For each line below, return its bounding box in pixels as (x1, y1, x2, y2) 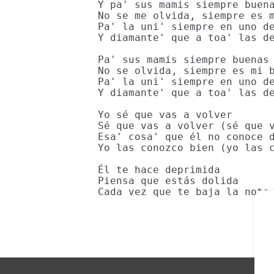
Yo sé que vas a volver (98, 109, 232, 120)
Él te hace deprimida (98, 164, 220, 176)
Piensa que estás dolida (98, 175, 239, 187)
